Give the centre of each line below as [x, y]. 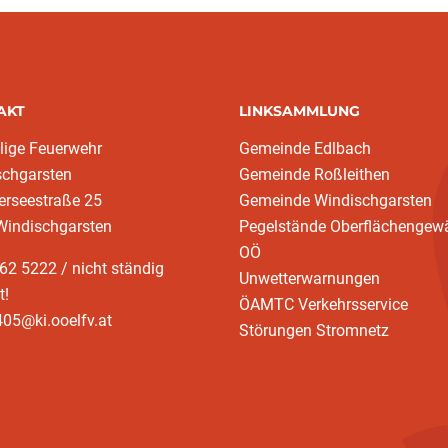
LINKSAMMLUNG [299, 111]
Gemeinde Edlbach [305, 148]
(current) [290, 251]
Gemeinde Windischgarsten [335, 200]
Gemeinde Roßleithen [314, 174]
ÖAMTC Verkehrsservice [323, 304]
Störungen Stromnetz [314, 330]
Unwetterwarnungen [309, 278]
